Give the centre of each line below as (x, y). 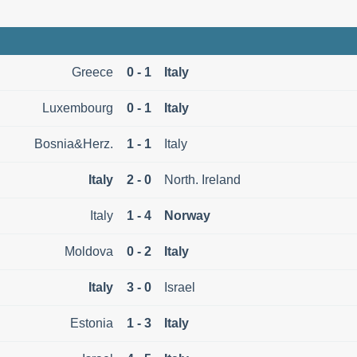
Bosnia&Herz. (74, 144)
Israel (180, 288)
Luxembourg (78, 108)
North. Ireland (202, 180)
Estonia (92, 324)
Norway (187, 216)
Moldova (89, 252)
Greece (92, 73)
